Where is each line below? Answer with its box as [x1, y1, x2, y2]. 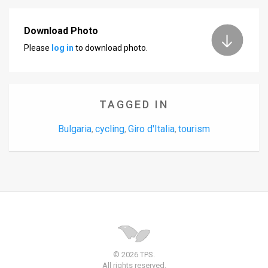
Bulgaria [58, 123, 92, 135]
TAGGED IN [99, 98, 169, 111]
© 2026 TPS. [113, 249, 155, 259]
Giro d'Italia [128, 123, 175, 135]
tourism [178, 123, 210, 135]
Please [24, 43, 51, 53]
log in [51, 43, 74, 53]
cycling [95, 123, 124, 135]
